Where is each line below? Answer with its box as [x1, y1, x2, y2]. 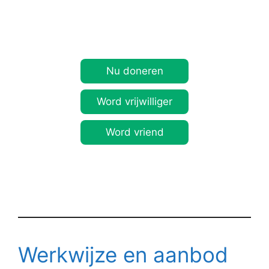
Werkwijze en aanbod [18, 241, 228, 267]
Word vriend [105, 125, 164, 138]
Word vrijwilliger [97, 95, 172, 107]
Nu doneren [106, 64, 163, 77]
